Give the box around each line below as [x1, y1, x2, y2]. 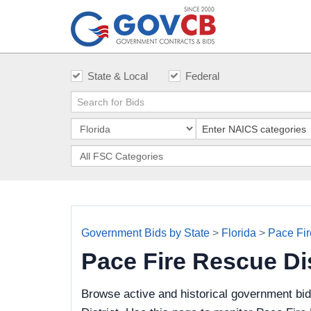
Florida [221, 227, 256, 239]
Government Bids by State [81, 227, 210, 239]
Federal [185, 70, 219, 82]
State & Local [87, 70, 148, 82]
